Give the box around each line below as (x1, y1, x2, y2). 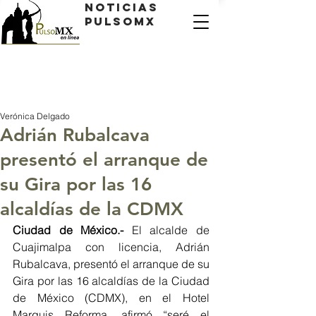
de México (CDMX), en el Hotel (13, 291, 209, 305)
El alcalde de (123, 223, 210, 237)
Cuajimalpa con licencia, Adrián (13, 240, 209, 254)
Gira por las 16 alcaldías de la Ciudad (13, 274, 209, 288)
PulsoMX (85, 14, 156, 28)
